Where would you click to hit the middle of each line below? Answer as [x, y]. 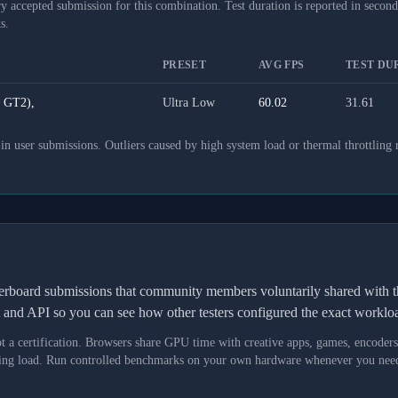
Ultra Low [189, 103]
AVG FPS [282, 65]
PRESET [184, 65]
